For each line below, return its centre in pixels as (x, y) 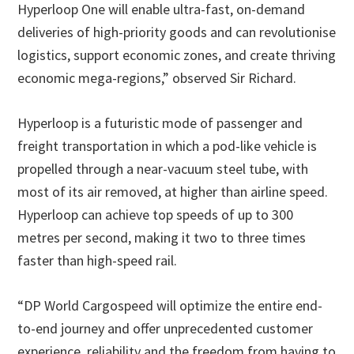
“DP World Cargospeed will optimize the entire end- (170, 305)
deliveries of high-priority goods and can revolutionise (177, 32)
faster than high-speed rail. (98, 260)
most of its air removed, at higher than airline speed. (173, 192)
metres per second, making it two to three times (162, 237)
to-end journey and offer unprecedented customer (166, 328)
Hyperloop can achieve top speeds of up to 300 (156, 215)
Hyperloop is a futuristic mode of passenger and (160, 123)
